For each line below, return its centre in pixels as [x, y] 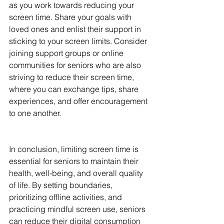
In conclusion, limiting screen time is [75, 149]
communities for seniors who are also [76, 65]
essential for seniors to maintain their [75, 161]
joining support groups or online [67, 53]
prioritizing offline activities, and [66, 197]
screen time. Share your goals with [71, 17]
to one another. [35, 113]
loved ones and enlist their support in [76, 29]
